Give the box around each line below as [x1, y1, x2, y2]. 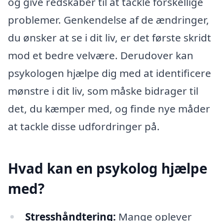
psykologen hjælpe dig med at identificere [8, 66, 211, 80]
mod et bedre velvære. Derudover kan [8, 48, 193, 63]
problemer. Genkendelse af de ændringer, [8, 13, 209, 27]
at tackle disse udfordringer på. [8, 119, 160, 134]
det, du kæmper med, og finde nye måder [8, 102, 210, 116]
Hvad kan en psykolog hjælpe [8, 158, 207, 178]
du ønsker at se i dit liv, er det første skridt [8, 31, 211, 45]
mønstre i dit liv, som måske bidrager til [8, 84, 198, 98]
